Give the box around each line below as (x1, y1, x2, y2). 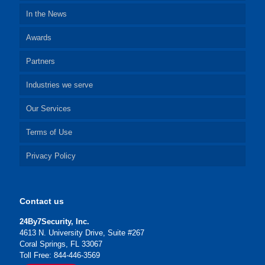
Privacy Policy (26, 151, 76, 160)
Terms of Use (26, 128, 72, 137)
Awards (26, 33, 51, 42)
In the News (26, 9, 67, 18)
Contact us (20, 196, 64, 206)
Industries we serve (26, 80, 93, 89)
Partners (26, 57, 55, 66)
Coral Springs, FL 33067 (20, 240, 102, 248)
